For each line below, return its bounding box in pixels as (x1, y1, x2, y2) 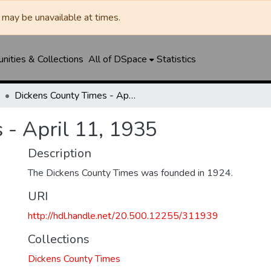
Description (28, 145, 91, 162)
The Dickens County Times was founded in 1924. (28, 166, 233, 180)
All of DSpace (88, 53, 147, 66)
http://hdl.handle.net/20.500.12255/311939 (28, 209, 218, 223)
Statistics (156, 53, 196, 66)
